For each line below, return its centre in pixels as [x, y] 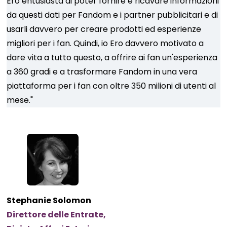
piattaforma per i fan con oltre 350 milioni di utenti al [111, 86]
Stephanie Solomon [49, 200]
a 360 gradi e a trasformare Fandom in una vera [102, 72]
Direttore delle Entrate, [56, 215]
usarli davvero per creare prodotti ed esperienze [104, 29]
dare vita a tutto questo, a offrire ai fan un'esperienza [112, 58]
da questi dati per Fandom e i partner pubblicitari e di [112, 15]
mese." [20, 100]
